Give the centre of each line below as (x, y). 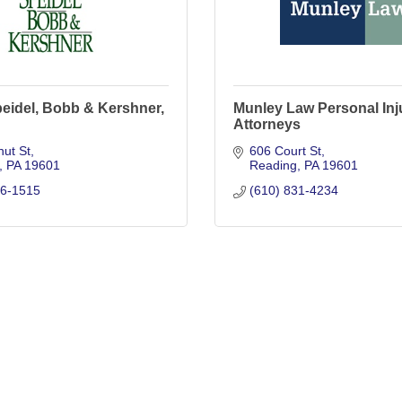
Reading (273, 165)
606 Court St (285, 151)
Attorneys (267, 124)
